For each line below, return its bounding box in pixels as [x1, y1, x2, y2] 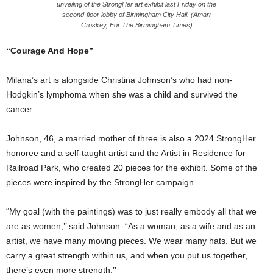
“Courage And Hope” [6, 45, 93, 55]
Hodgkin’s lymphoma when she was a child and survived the [6, 89, 238, 99]
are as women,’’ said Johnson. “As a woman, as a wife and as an [6, 221, 255, 231]
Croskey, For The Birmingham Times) [80, 21, 193, 29]
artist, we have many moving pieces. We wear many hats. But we [6, 235, 257, 246]
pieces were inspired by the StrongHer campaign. [6, 177, 196, 187]
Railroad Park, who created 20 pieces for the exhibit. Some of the [6, 162, 257, 172]
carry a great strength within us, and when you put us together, [6, 250, 247, 260]
